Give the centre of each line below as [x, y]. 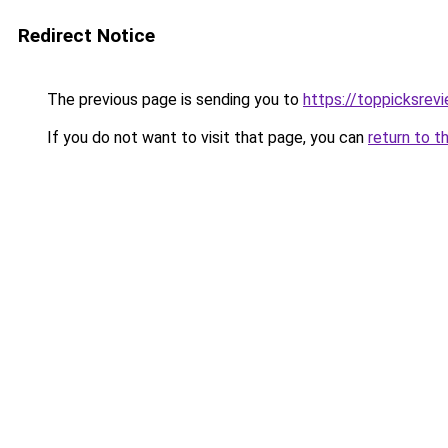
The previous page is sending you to [173, 99]
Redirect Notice [86, 35]
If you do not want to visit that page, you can [205, 137]
